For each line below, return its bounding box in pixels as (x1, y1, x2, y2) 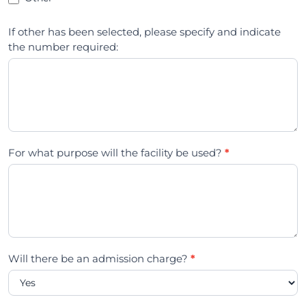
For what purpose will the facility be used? (8, 146, 225, 160)
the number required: (8, 40, 118, 54)
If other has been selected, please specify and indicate (8, 25, 281, 39)
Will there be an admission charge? (8, 252, 191, 266)
